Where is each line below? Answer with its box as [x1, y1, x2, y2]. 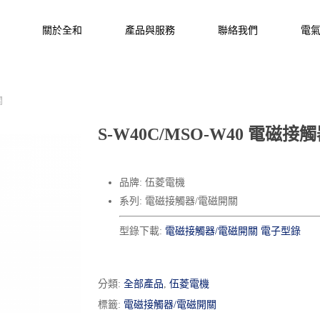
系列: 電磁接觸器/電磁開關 [119, 196, 238, 206]
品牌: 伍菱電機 [119, 177, 185, 188]
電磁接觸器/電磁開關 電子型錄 [164, 226, 301, 236]
